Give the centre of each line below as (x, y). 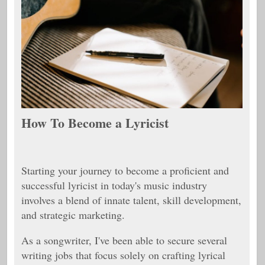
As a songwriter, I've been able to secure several (124, 240)
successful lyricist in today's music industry (114, 185)
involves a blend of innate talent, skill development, (131, 200)
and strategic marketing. (73, 215)
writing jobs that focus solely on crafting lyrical (123, 255)
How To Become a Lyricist (95, 123)
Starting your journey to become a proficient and (125, 170)
